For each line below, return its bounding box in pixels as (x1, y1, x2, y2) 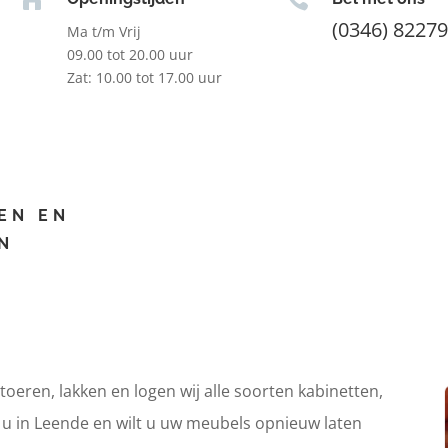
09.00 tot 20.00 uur (66, 44, 193, 64)
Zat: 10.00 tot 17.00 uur (66, 67, 222, 87)
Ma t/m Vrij (66, 21, 141, 41)
